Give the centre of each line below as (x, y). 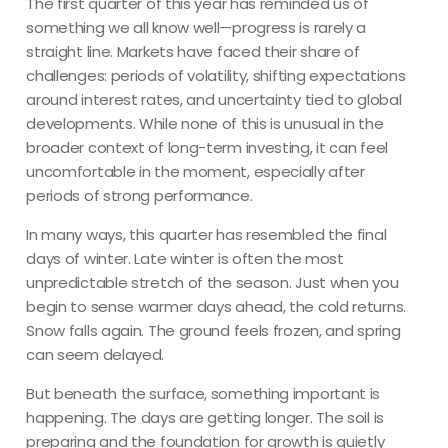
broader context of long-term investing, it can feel (207, 147)
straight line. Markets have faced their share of (193, 51)
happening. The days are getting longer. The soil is (205, 417)
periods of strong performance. (139, 195)
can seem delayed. (95, 354)
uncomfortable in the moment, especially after (195, 171)
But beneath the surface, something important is (203, 393)
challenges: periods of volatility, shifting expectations (216, 75)
